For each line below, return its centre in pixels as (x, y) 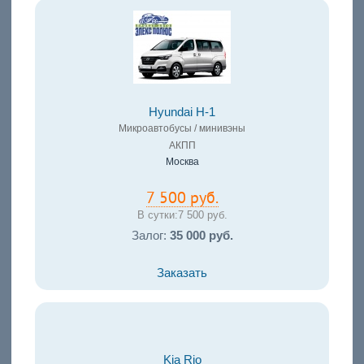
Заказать (182, 273)
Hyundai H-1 (182, 113)
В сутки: (157, 215)
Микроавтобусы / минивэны (182, 129)
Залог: (150, 236)
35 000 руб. (201, 236)
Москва (182, 162)
